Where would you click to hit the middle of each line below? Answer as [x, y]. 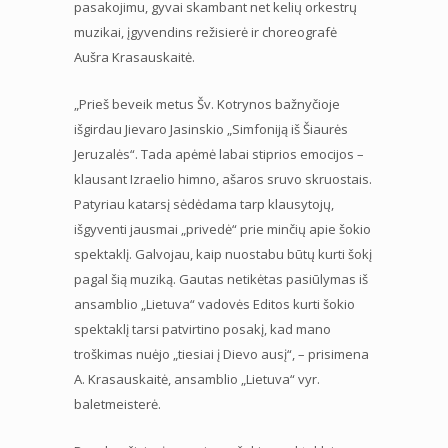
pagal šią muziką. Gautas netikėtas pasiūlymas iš [221, 278]
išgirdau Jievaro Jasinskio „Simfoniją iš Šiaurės [211, 128]
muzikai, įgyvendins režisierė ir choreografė [205, 31]
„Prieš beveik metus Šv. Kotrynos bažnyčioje [207, 103]
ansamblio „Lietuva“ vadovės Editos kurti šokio [214, 303]
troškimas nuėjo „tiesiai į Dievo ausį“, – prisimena [221, 353]
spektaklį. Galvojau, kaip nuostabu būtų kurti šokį [223, 253]
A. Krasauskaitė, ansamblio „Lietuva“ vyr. [197, 378]
